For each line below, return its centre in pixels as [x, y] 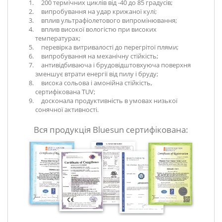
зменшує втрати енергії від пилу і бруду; [97, 74]
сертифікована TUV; [65, 92]
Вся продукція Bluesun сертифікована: [111, 130]
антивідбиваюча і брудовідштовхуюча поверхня [113, 65]
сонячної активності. [67, 110]
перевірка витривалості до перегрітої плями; [107, 47]
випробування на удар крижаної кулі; [96, 12]
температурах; [58, 38]
